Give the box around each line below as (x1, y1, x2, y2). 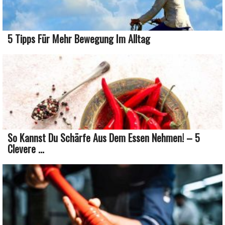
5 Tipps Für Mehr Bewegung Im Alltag (8, 31, 150, 46)
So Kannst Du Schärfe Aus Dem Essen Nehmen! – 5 (8, 130, 200, 145)
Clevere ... (8, 141, 44, 156)
